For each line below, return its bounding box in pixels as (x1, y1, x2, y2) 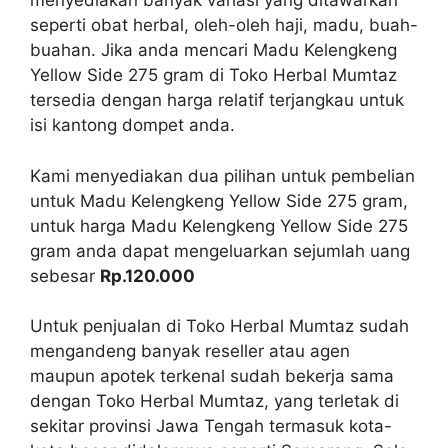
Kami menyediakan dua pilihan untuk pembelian (30, 165, 415, 186)
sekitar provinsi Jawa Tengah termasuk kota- (30, 416, 392, 436)
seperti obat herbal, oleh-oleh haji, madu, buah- (30, 15, 418, 35)
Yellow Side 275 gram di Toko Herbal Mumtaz (30, 65, 397, 85)
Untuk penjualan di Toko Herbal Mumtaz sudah (30, 316, 409, 336)
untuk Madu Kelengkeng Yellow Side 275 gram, (30, 190, 408, 211)
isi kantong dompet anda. (30, 115, 235, 135)
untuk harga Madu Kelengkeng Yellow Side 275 (30, 215, 408, 236)
